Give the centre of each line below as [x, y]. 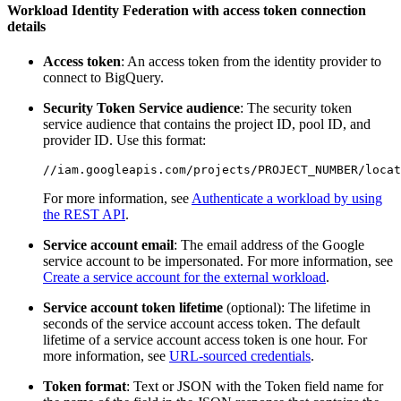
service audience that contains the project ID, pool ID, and [207, 124]
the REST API [84, 214]
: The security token [296, 107]
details [26, 26]
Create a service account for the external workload [184, 277]
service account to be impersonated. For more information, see [218, 260]
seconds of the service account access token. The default [201, 323]
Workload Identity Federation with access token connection [187, 10]
